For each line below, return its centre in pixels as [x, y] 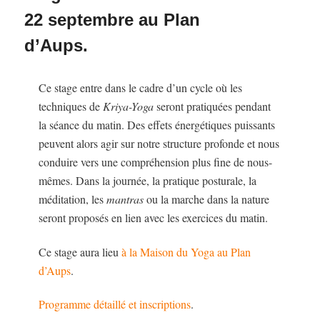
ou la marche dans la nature [207, 199]
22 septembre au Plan [112, 20]
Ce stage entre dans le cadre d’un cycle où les [141, 88]
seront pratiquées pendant [212, 106]
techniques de [71, 106]
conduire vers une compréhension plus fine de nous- [156, 162]
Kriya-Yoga [129, 106]
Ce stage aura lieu [80, 251]
